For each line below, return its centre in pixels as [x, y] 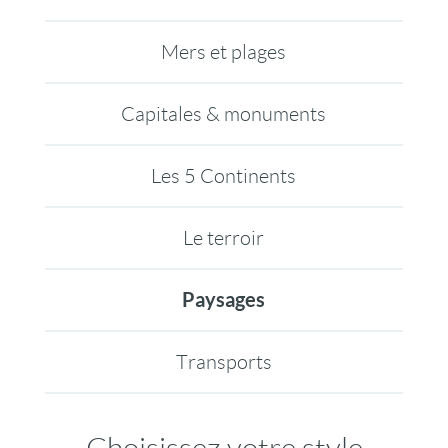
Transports [223, 361]
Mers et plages [224, 51]
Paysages [224, 299]
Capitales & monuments [224, 113]
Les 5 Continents [224, 175]
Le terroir [224, 237]
